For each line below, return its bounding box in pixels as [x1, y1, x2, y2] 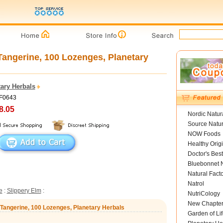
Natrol [187, 180, 204, 187]
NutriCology [187, 190, 220, 197]
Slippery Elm [6, 187, 41, 194]
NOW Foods [187, 130, 221, 137]
